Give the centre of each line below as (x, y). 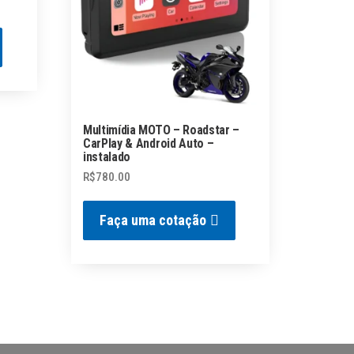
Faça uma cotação (153, 220)
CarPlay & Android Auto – (149, 143)
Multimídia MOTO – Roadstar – (162, 130)
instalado (107, 156)
